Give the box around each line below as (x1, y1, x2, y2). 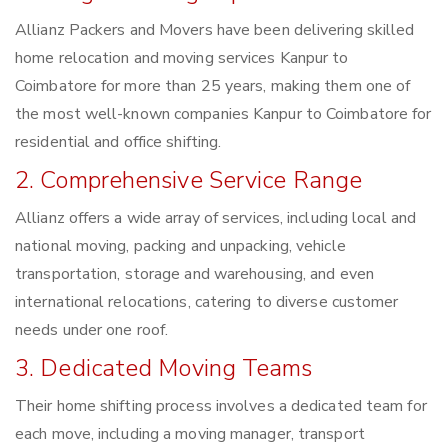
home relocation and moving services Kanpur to (15, 47, 349, 70)
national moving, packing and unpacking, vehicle (15, 235, 346, 258)
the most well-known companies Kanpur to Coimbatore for (15, 103, 432, 126)
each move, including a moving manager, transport (15, 423, 365, 446)
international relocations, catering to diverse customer (15, 291, 399, 314)
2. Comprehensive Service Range (15, 164, 362, 197)
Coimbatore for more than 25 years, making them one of (15, 75, 411, 98)
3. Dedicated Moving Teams (15, 352, 313, 385)
